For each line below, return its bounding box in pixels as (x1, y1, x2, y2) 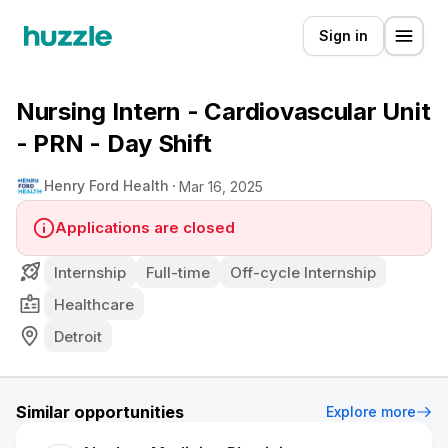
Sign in (319, 27, 368, 44)
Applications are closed (55, 218, 235, 237)
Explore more (326, 403, 416, 420)
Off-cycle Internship (230, 262, 376, 282)
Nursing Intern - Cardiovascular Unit (16, 97, 431, 126)
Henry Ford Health (44, 177, 169, 194)
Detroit (54, 326, 102, 346)
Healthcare (54, 294, 134, 314)
